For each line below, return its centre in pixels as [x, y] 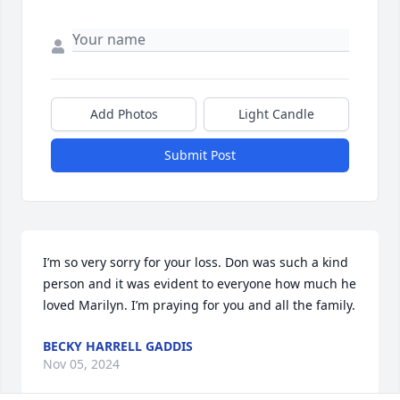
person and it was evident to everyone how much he [200, 283]
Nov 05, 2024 [81, 363]
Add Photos [124, 113]
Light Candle [276, 113]
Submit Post [200, 154]
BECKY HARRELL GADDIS [118, 346]
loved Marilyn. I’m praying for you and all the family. [199, 304]
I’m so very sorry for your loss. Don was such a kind [196, 262]
